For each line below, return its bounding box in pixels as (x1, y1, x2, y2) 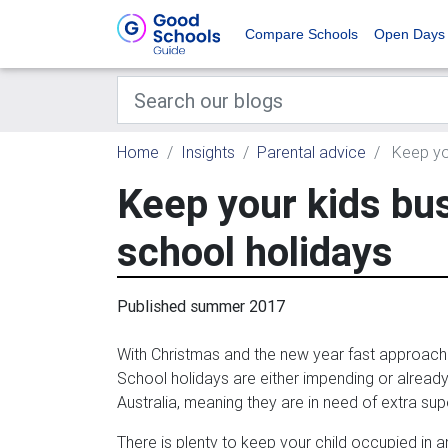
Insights (181, 142, 235, 162)
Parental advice (257, 142, 366, 162)
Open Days (374, 26, 445, 42)
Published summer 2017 (117, 296, 286, 316)
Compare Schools (245, 26, 358, 42)
